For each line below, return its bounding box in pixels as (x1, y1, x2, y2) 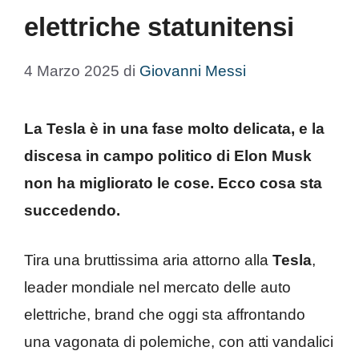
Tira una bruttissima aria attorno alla (24, 252, 272, 268)
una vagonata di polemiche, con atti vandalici (24, 333, 333, 350)
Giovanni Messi (139, 62, 246, 79)
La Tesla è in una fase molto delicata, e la (24, 119, 325, 137)
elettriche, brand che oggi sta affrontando (24, 306, 305, 323)
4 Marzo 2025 (24, 62, 119, 79)
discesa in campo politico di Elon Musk (24, 147, 312, 164)
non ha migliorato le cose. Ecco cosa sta (24, 174, 322, 192)
